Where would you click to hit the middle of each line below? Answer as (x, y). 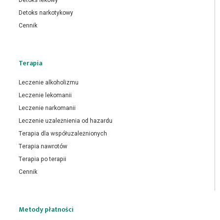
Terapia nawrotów (43, 146)
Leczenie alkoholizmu (49, 82)
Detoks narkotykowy (46, 13)
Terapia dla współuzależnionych (63, 133)
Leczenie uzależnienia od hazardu (66, 121)
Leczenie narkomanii (47, 108)
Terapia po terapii (42, 159)
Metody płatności (46, 209)
